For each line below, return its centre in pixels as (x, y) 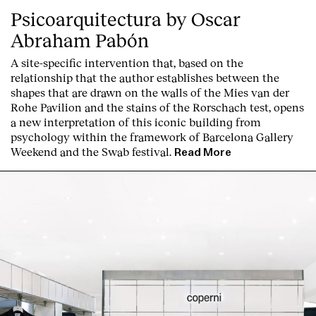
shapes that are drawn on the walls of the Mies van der (150, 92)
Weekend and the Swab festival (90, 152)
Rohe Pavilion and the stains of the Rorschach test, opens (157, 107)
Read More (203, 153)
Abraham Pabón (80, 40)
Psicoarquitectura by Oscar (126, 19)
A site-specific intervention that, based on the (127, 63)
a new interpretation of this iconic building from (136, 122)
